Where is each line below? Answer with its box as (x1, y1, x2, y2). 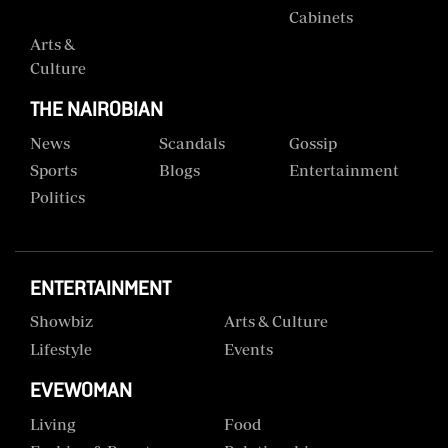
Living (30, 414, 76, 433)
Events (224, 339, 273, 358)
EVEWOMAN (30, 378, 132, 403)
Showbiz (30, 312, 93, 331)
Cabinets (288, 7, 353, 26)
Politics (30, 188, 85, 207)
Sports (30, 161, 77, 180)
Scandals (159, 133, 226, 152)
